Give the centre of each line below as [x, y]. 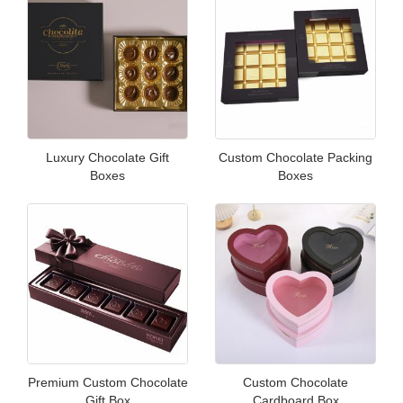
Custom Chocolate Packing [296, 157]
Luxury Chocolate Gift [107, 157]
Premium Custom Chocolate [107, 382]
